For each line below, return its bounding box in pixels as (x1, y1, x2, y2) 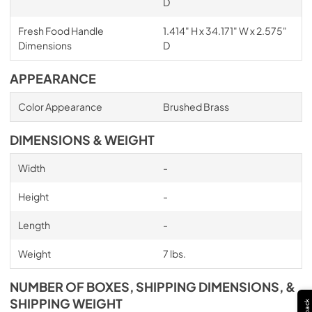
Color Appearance (17, 100, 102, 113)
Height (17, 190, 49, 203)
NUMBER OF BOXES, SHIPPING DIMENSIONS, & (10, 279, 295, 295)
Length (17, 219, 50, 231)
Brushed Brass (162, 100, 229, 113)
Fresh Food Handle (17, 24, 104, 37)
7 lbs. (162, 247, 186, 260)
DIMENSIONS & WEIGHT (10, 132, 155, 148)
